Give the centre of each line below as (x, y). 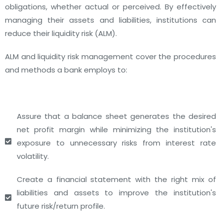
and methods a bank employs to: (66, 70)
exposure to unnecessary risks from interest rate (116, 143)
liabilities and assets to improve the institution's (116, 193)
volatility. (33, 156)
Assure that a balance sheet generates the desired (116, 116)
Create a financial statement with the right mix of (116, 179)
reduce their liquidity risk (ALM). (61, 33)
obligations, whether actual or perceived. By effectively (110, 7)
